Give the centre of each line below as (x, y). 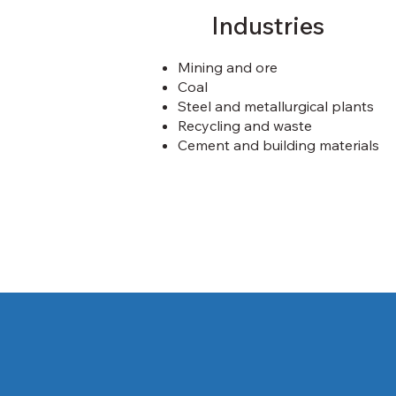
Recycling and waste (244, 126)
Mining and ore (227, 68)
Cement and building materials (278, 145)
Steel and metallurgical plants (275, 107)
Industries (267, 26)
